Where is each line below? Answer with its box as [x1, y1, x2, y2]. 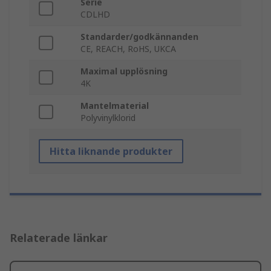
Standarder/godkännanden [80, 31, 198, 43]
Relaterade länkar [10, 230, 108, 246]
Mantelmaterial [80, 100, 149, 112]
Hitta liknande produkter [50, 145, 172, 158]
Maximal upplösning [80, 65, 168, 77]
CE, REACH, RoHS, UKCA [80, 43, 176, 55]
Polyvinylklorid [80, 112, 135, 124]
